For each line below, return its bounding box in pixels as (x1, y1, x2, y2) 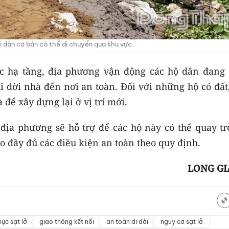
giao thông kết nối (39, 218, 94, 226)
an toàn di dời (106, 218, 148, 226)
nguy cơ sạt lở (161, 218, 203, 226)
